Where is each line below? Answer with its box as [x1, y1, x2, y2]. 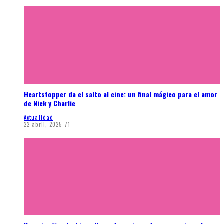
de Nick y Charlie [24, 98, 75, 109]
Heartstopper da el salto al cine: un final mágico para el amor [24, 89, 217, 100]
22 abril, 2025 [24, 120, 62, 128]
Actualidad [24, 113, 53, 121]
